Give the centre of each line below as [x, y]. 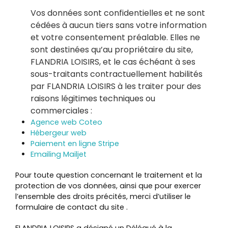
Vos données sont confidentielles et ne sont [118, 13]
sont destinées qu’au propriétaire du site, [112, 50]
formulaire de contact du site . [72, 207]
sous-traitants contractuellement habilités [117, 74]
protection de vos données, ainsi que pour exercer [108, 186]
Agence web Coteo [66, 122]
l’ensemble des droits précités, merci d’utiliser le [103, 196]
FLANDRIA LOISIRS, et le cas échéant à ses [113, 62]
